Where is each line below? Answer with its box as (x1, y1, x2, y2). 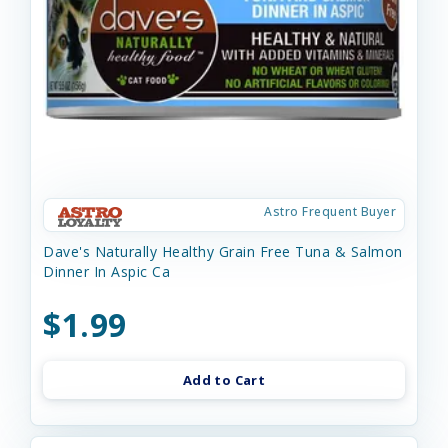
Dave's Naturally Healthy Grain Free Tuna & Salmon (43, 242, 403, 261)
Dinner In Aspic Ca (43, 262, 170, 281)
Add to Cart (182, 371, 266, 389)
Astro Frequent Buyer (264, 203, 396, 220)
